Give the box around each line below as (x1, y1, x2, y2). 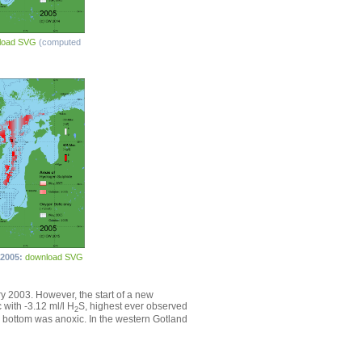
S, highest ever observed (78, 301, 187, 313)
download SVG (25, 252, 83, 263)
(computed (39, 37, 81, 48)
